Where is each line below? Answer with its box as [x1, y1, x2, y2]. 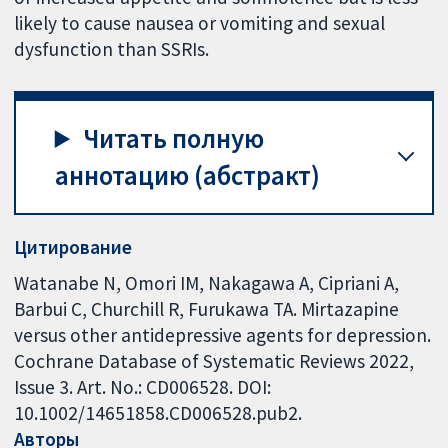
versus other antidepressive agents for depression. [14, 322, 432, 347]
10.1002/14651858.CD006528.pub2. [14, 400, 303, 425]
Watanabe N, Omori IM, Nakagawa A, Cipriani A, [14, 270, 400, 295]
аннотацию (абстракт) [54, 158, 320, 192]
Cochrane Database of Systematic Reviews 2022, [14, 348, 415, 373]
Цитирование [14, 235, 133, 260]
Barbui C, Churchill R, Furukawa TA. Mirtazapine [14, 296, 400, 321]
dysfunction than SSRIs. [14, 37, 210, 62]
